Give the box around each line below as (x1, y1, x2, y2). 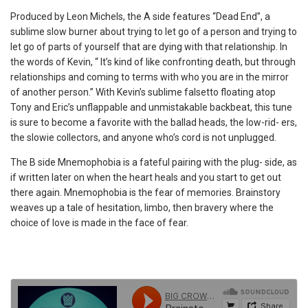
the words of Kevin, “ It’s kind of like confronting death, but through (10, 56, 296, 67)
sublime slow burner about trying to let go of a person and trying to (10, 26, 297, 37)
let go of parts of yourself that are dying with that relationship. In (10, 41, 287, 52)
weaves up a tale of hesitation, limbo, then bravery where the (10, 202, 274, 213)
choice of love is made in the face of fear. (10, 217, 188, 228)
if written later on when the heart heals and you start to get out (10, 172, 281, 183)
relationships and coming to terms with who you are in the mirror (10, 71, 289, 82)
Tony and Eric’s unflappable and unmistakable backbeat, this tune (10, 102, 292, 113)
